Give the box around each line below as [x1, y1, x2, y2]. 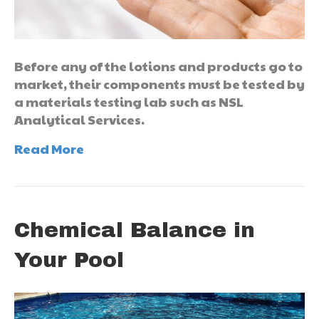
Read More [14, 139, 84, 157]
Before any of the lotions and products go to [14, 56, 303, 75]
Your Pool [14, 248, 124, 271]
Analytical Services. [14, 110, 145, 128]
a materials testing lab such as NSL [14, 92, 244, 110]
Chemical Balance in [14, 218, 255, 241]
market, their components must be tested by [14, 74, 305, 93]
